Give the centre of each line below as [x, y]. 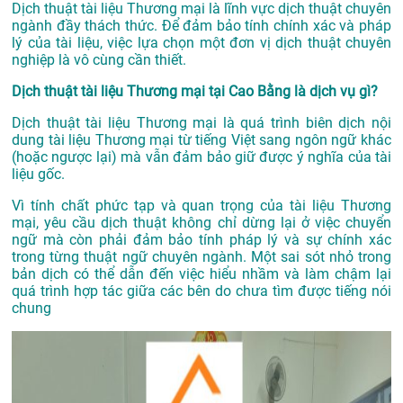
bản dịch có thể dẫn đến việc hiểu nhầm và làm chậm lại [201, 274]
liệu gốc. [38, 175]
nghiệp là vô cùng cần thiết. [99, 60]
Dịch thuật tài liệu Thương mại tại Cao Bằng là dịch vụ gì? [195, 92]
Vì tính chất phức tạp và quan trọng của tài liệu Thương [201, 206]
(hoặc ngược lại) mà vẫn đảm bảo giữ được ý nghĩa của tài [201, 157]
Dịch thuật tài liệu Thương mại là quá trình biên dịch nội [201, 123]
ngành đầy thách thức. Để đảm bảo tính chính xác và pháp [201, 26]
